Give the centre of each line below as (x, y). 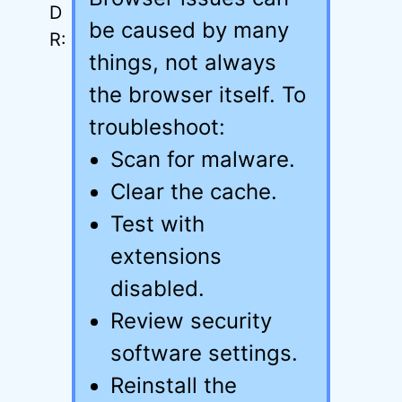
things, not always (183, 62)
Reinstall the (174, 385)
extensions (166, 256)
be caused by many (189, 30)
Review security (191, 321)
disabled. (157, 288)
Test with (157, 224)
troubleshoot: (157, 127)
